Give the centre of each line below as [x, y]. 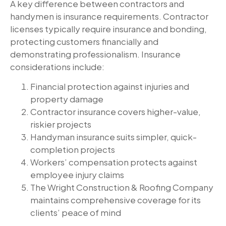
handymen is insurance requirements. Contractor [109, 16]
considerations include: [57, 66]
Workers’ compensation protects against [114, 162]
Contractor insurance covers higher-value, [116, 112]
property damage [67, 99]
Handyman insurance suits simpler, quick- [114, 137]
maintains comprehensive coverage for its [116, 200]
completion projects [73, 150]
